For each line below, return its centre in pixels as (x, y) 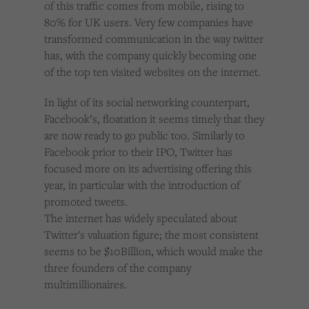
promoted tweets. (86, 202)
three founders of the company (118, 268)
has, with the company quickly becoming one (150, 56)
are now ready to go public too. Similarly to (144, 136)
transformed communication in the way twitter (154, 39)
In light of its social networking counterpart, (147, 102)
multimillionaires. (86, 285)
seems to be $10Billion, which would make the (153, 251)
